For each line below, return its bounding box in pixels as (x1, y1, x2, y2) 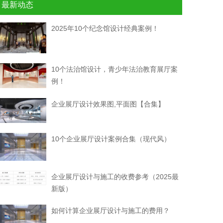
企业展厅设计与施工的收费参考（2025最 (51, 173, 179, 181)
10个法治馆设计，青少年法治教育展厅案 (51, 65, 178, 74)
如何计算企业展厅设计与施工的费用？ (51, 207, 170, 215)
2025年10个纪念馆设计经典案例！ (51, 24, 159, 32)
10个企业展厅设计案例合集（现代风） (51, 135, 171, 143)
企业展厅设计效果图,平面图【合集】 (51, 100, 165, 109)
